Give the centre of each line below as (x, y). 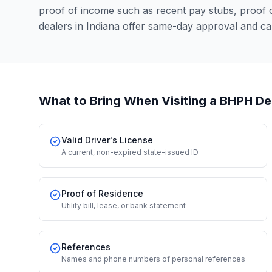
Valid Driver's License (107, 140)
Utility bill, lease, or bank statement (124, 206)
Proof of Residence (102, 193)
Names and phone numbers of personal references (153, 259)
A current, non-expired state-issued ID (130, 152)
